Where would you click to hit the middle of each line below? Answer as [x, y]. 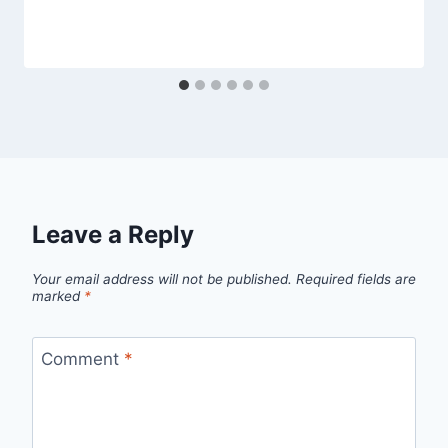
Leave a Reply [113, 235]
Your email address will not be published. [162, 278]
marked [58, 295]
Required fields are [356, 278]
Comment [82, 358]
